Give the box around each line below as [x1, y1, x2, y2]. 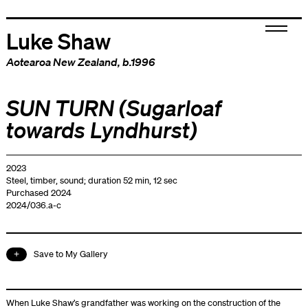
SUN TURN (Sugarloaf [5, 94, 221, 121]
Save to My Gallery [33, 248, 108, 260]
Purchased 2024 [5, 187, 71, 199]
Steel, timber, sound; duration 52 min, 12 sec [5, 175, 177, 186]
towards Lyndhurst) [5, 116, 197, 143]
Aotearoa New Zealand [5, 55, 118, 69]
